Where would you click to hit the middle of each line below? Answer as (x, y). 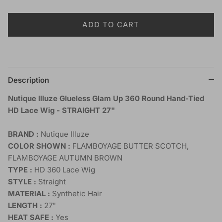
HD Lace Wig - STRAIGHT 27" (61, 110)
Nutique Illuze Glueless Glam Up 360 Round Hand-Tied (106, 98)
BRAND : (24, 134)
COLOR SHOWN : (40, 146)
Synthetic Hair (76, 193)
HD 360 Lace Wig (65, 169)
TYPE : (21, 169)
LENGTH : (25, 205)
